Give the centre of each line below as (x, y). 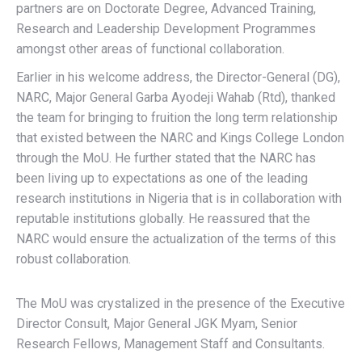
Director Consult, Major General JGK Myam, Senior (157, 324)
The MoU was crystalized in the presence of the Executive (181, 303)
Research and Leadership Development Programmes (166, 29)
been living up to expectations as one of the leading (162, 178)
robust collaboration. (74, 259)
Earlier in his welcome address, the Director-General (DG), (178, 77)
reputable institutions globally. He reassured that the (163, 219)
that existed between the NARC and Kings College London (180, 138)
